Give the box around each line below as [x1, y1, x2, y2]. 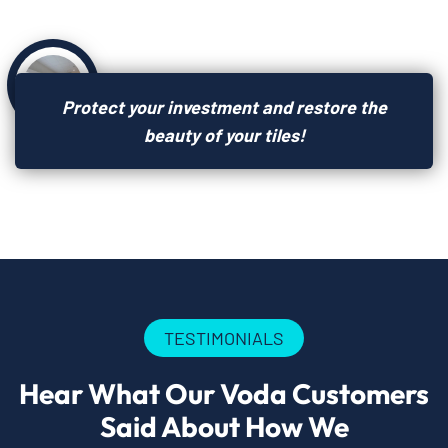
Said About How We [99, 408, 349, 444]
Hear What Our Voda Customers [19, 375, 429, 411]
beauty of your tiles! [143, 123, 305, 146]
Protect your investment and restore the [61, 95, 387, 118]
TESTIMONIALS [164, 326, 284, 349]
